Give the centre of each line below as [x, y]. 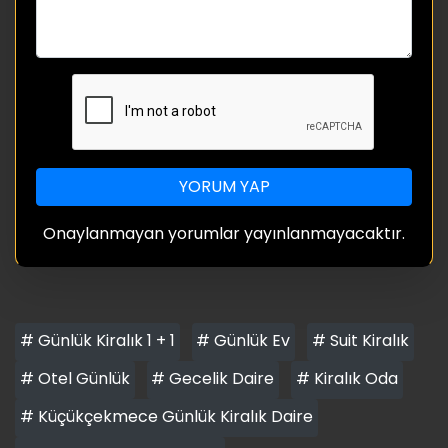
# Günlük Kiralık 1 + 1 [97, 340]
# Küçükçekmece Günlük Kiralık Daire [166, 416]
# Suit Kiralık [360, 340]
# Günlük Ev [243, 340]
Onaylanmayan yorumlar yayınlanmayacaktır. [224, 233]
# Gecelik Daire [213, 378]
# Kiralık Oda [346, 378]
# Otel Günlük [74, 378]
